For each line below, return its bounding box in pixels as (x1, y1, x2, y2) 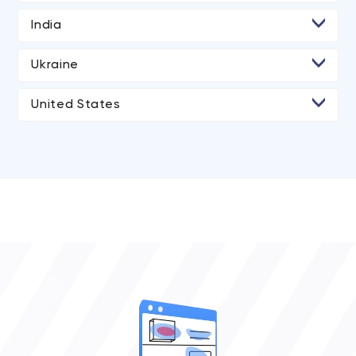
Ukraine (31, 59, 79, 72)
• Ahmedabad (35, 39, 114, 50)
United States (31, 99, 121, 111)
